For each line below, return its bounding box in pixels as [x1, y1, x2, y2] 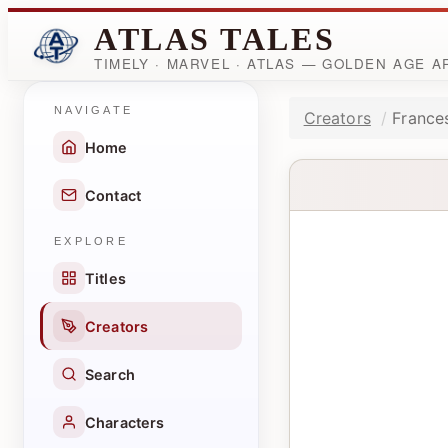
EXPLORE [54, 235, 128, 247]
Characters [85, 413, 165, 431]
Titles [85, 269, 126, 287]
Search [85, 365, 135, 383]
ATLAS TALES [94, 20, 336, 57]
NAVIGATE [54, 104, 134, 116]
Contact [85, 186, 142, 204]
